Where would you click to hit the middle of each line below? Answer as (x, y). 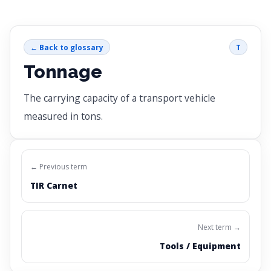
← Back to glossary (67, 47)
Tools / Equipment (200, 246)
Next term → (219, 227)
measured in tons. (63, 116)
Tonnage (63, 72)
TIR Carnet (54, 186)
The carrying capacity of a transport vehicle (119, 98)
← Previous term (59, 167)
